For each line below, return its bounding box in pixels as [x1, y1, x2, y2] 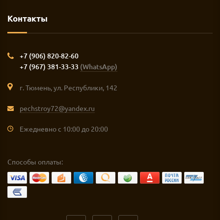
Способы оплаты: [7, 157, 63, 166]
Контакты [7, 13, 48, 24]
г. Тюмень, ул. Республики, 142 [20, 83, 117, 92]
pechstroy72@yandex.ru [20, 104, 95, 112]
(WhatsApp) [80, 62, 117, 71]
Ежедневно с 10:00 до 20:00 [20, 124, 108, 133]
